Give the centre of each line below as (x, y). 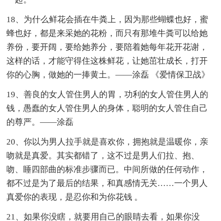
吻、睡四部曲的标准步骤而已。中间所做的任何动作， (107, 169)
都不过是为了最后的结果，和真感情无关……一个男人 (107, 183)
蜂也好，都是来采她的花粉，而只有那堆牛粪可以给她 (107, 33)
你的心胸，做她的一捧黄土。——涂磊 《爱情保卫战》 (108, 74)
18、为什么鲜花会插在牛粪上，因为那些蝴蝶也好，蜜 (108, 19)
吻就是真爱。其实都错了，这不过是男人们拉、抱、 (103, 155)
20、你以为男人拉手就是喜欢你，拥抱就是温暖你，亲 (108, 142)
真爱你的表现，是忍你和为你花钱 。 (75, 197)
